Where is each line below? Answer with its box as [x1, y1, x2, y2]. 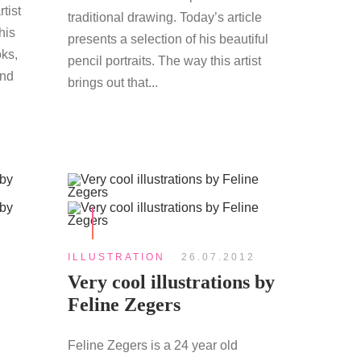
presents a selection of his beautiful [67, 32, 268, 46]
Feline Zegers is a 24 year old [67, 338, 238, 352]
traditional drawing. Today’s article [67, 10, 262, 24]
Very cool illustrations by [67, 272, 275, 293]
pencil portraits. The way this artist [67, 54, 261, 68]
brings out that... [67, 76, 158, 89]
